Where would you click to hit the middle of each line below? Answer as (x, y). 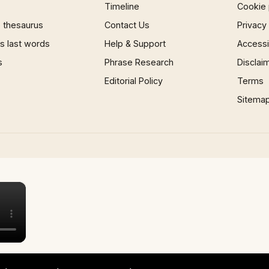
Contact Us (127, 25)
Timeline (122, 6)
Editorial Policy (134, 81)
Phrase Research (139, 62)
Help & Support (135, 44)
